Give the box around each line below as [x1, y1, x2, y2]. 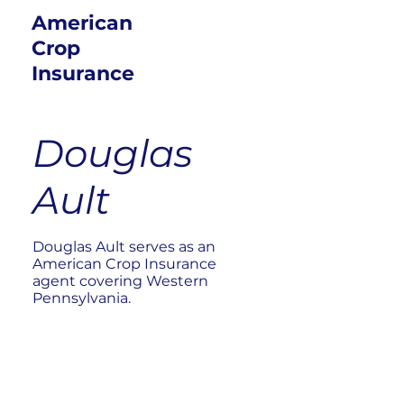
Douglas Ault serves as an [32, 237, 216, 255]
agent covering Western [32, 271, 208, 289]
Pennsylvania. [32, 289, 131, 307]
